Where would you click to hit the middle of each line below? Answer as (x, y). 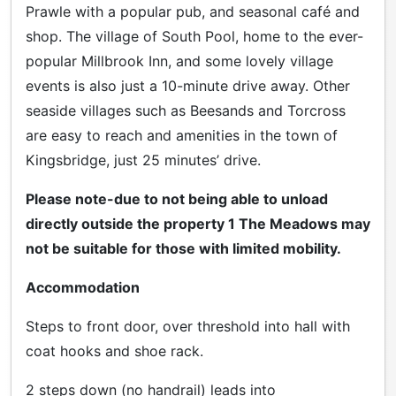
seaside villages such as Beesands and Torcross (186, 110)
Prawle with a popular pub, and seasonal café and (193, 11)
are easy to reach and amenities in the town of (182, 135)
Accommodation (83, 287)
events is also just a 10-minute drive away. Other (188, 85)
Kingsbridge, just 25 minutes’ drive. (143, 160)
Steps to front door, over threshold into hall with (188, 326)
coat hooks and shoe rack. (114, 350)
